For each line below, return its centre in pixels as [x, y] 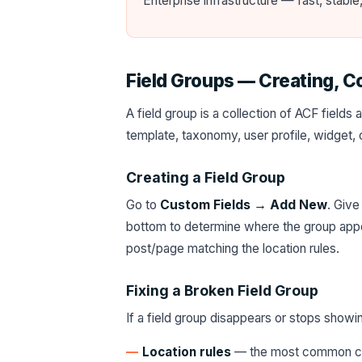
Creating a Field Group [206, 177]
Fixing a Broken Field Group [222, 290]
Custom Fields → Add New [244, 205]
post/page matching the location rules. [233, 248]
